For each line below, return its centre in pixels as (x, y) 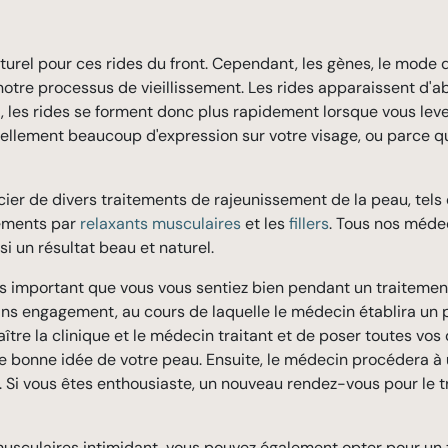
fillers (309, 223)
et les (265, 223)
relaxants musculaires (160, 223)
